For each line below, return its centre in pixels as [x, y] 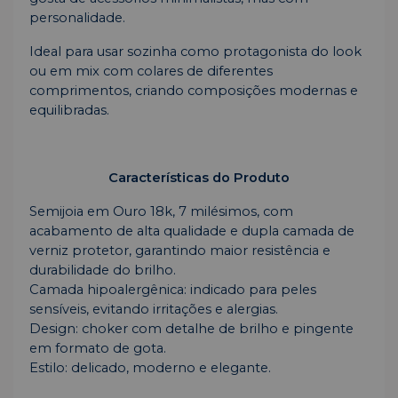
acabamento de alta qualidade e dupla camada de [192, 231]
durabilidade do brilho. [103, 271]
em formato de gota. [98, 349]
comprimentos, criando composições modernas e [194, 91]
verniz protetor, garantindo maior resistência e [180, 251]
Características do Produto [199, 178]
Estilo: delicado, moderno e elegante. [150, 368]
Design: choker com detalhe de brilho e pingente [191, 329]
